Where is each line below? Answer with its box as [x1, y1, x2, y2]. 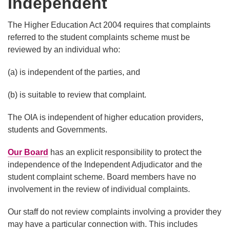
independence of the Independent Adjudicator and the [8, 160, 202, 169]
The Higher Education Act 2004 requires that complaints [8, 21, 210, 30]
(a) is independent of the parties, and [8, 68, 140, 77]
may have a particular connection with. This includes [8, 220, 198, 229]
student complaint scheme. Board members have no [8, 172, 196, 182]
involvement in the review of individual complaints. [8, 185, 190, 194]
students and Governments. [8, 125, 107, 135]
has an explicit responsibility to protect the [48, 148, 202, 157]
